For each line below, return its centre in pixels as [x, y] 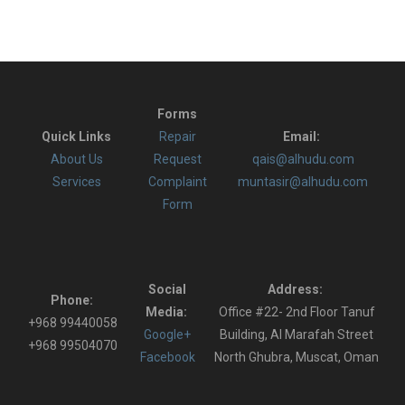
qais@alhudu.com [303, 159]
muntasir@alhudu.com [303, 181]
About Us [76, 159]
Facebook [167, 358]
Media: [167, 312]
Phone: [73, 301]
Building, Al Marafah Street [297, 335]
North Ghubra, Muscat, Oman [297, 358]
